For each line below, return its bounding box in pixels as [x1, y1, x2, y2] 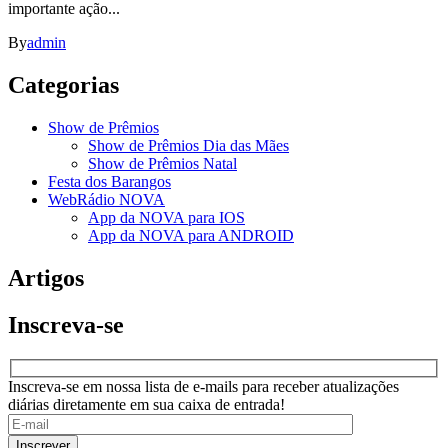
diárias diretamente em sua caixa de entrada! [8, 396, 285, 414]
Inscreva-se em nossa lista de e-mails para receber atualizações [8, 378, 399, 396]
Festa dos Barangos [48, 172, 171, 190]
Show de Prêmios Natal [88, 154, 237, 172]
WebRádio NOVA [48, 190, 165, 208]
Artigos [8, 264, 84, 291]
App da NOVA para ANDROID [88, 226, 294, 244]
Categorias [8, 72, 119, 99]
